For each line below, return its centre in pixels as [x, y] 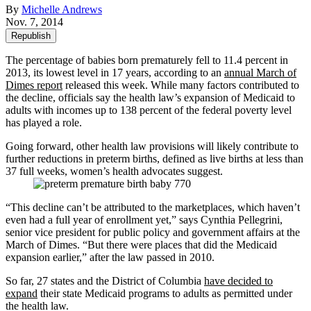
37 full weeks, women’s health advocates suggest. [114, 171]
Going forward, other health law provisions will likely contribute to [152, 146]
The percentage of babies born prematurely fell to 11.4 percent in [147, 60]
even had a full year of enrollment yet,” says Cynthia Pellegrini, [144, 219]
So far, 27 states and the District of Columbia [105, 280]
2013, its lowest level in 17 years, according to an [115, 72]
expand [22, 293]
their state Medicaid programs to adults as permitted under [165, 293]
